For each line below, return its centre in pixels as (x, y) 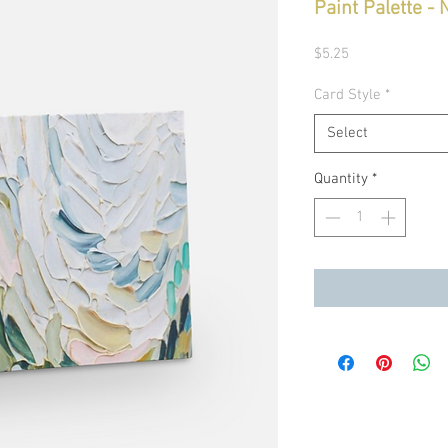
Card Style (347, 95)
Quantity (341, 179)
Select (347, 133)
